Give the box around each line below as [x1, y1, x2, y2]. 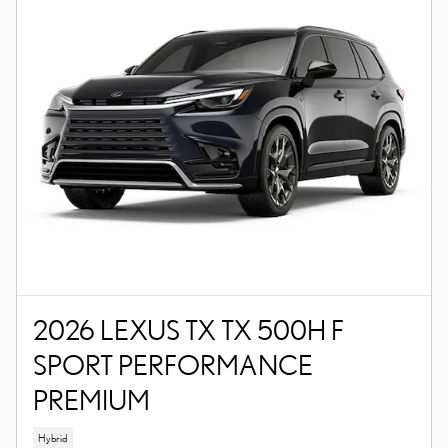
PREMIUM [33, 383, 150, 415]
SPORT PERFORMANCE [33, 348, 313, 380]
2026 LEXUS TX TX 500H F [33, 313, 344, 345]
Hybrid [38, 431, 68, 444]
